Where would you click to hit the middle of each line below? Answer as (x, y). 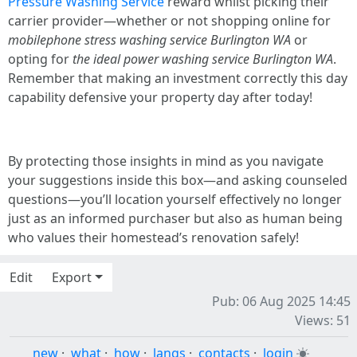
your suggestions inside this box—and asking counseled (178, 180)
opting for (40, 59)
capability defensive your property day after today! (160, 97)
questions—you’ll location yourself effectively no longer (175, 199)
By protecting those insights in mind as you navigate (166, 161)
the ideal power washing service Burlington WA (203, 59)
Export (72, 277)
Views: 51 (323, 320)
